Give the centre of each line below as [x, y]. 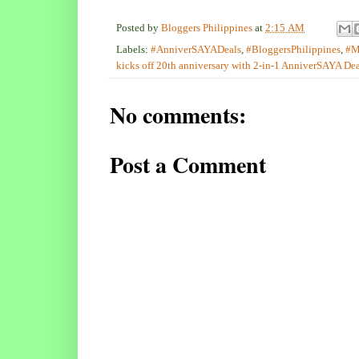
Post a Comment [188, 165]
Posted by [139, 28]
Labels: [133, 50]
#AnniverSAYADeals [196, 50]
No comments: [178, 115]
